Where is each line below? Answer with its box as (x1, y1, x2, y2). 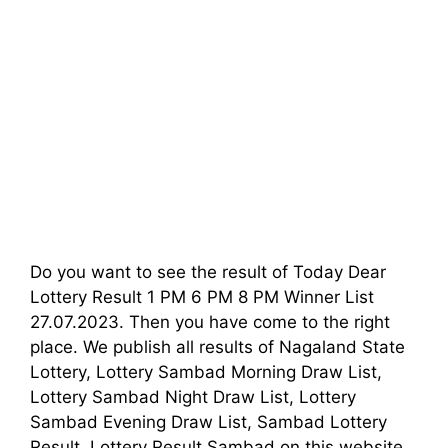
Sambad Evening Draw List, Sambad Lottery (30, 411, 387, 432)
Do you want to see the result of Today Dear (30, 261, 386, 282)
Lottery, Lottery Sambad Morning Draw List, (30, 361, 382, 382)
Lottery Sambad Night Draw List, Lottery (30, 386, 356, 407)
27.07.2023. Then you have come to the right (30, 311, 390, 332)
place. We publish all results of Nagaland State (30, 336, 405, 357)
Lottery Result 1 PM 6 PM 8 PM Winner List (30, 286, 374, 307)
